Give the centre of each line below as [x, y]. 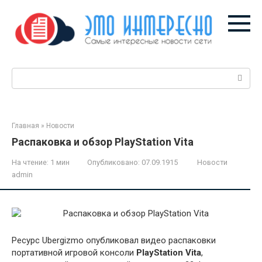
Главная [25, 125]
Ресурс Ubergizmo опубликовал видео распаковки [114, 240]
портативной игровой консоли [74, 252]
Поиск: [25, 73]
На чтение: [30, 162]
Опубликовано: [113, 162]
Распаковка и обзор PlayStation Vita [103, 142]
